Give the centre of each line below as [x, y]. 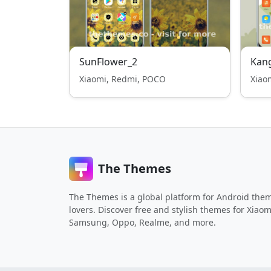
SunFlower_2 [108, 62]
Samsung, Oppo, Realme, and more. [142, 222]
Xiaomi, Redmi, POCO [122, 79]
